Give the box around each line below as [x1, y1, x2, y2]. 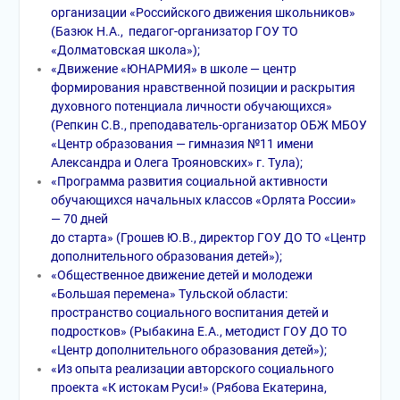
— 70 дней [50, 212, 108, 226]
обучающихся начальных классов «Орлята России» [50, 193, 356, 207]
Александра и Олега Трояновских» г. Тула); [50, 155, 303, 170]
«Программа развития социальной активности [50, 174, 328, 188]
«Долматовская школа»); [50, 43, 200, 57]
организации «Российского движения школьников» [50, 5, 355, 20]
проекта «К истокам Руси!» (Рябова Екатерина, [50, 380, 327, 395]
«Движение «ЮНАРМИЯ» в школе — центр [50, 62, 296, 76]
